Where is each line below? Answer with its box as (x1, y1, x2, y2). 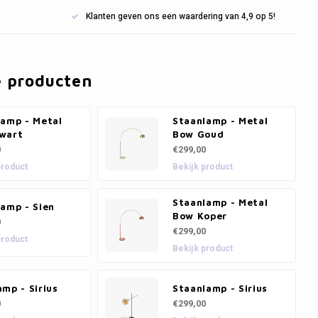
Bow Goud (172, 128, 224, 140)
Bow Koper (172, 210, 227, 221)
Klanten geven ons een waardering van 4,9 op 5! (85, 10, 275, 23)
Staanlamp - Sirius (172, 282, 268, 294)
